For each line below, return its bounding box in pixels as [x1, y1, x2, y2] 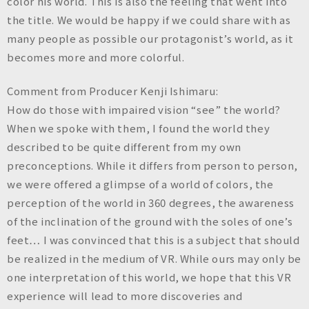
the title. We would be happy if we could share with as [7, 12, 291, 27]
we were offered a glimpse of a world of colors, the [7, 177, 274, 191]
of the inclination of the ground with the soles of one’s [7, 214, 293, 228]
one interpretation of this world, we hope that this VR [7, 270, 292, 284]
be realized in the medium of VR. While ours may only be [7, 251, 302, 266]
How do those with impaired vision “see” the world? [7, 102, 281, 117]
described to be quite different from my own [7, 139, 241, 154]
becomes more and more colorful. [7, 49, 185, 64]
